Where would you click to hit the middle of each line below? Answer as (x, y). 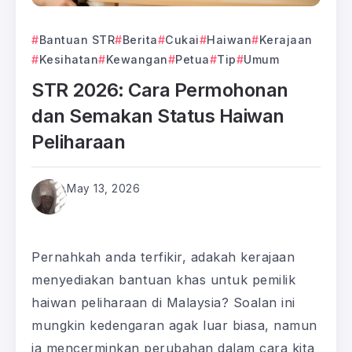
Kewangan (137, 59)
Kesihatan (68, 59)
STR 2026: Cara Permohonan (160, 90)
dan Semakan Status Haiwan (158, 115)
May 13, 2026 (103, 188)
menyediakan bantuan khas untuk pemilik (163, 279)
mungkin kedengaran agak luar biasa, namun (174, 325)
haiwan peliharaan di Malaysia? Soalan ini (163, 302)
